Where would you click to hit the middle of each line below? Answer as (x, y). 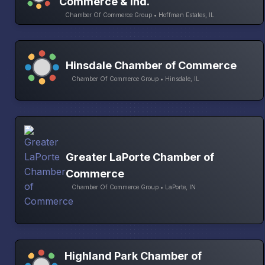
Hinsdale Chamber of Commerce (151, 66)
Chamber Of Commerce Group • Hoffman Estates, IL (139, 14)
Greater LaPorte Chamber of (140, 157)
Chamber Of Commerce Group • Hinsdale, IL (135, 79)
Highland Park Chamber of (133, 256)
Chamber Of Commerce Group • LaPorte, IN (134, 187)
